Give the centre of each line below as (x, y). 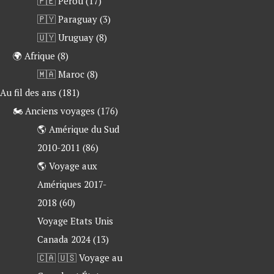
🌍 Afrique (34, 56)
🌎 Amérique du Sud (78, 129)
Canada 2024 (64, 239)
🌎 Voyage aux (67, 166)
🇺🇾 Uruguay (65, 38)
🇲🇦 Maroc (61, 74)
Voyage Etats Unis (75, 221)
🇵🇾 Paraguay (67, 19)
